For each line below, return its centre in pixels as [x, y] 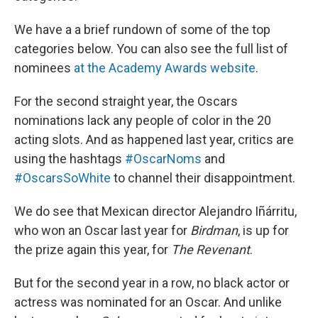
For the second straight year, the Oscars [126, 101]
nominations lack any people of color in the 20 [143, 120]
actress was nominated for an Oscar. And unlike [148, 302]
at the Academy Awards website [165, 67]
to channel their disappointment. [203, 177]
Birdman [214, 230]
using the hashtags [70, 158]
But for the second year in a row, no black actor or [152, 283]
